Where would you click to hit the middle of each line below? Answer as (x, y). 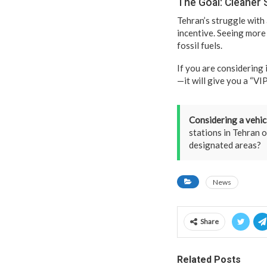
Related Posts (209, 259)
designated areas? (225, 145)
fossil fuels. (200, 45)
